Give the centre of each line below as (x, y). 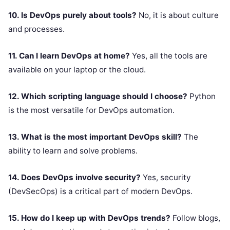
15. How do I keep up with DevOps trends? (89, 218)
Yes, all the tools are (169, 55)
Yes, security (166, 177)
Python (202, 96)
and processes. (36, 29)
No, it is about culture (178, 15)
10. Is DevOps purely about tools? (72, 15)
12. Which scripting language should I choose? (98, 96)
